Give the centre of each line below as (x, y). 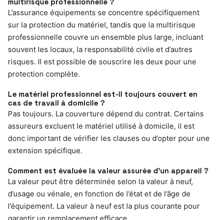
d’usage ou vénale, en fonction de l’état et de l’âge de (99, 193)
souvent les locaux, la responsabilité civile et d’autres (100, 49)
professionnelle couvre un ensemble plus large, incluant (106, 37)
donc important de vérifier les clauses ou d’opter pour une (109, 138)
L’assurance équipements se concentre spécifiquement (104, 12)
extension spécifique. (45, 150)
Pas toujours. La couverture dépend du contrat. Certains (106, 113)
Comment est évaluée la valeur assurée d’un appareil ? (108, 170)
